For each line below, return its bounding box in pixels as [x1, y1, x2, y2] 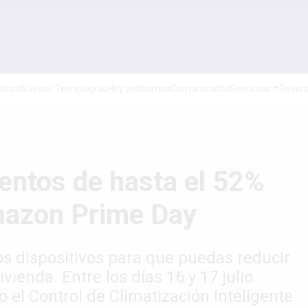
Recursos [230, 83, 271, 94]
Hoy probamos [107, 83, 170, 94]
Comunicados [170, 83, 230, 94]
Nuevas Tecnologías [21, 83, 107, 94]
